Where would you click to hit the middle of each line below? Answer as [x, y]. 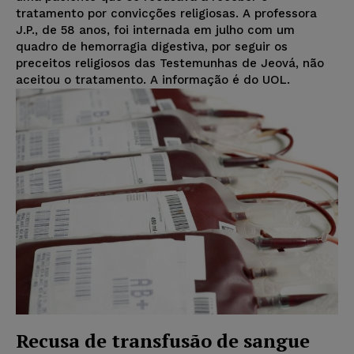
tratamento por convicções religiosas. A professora [166, 14]
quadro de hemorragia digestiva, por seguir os [152, 47]
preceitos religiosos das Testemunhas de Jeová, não [170, 64]
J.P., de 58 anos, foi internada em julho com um [155, 30]
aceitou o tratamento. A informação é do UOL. [153, 80]
